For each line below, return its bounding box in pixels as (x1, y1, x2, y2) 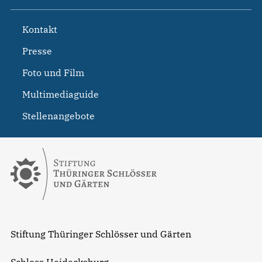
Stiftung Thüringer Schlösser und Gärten (11, 228, 191, 240)
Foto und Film (22, 67, 84, 79)
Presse (22, 45, 52, 57)
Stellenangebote (22, 110, 95, 122)
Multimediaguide (22, 88, 99, 101)
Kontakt (22, 23, 57, 36)
